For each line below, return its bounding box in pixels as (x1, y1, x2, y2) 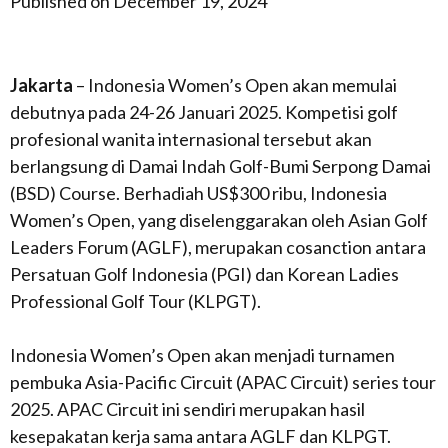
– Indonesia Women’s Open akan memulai (73, 74, 397, 96)
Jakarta (10, 74, 73, 96)
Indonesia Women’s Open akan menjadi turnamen (10, 344, 395, 366)
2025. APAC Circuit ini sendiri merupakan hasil (10, 398, 365, 420)
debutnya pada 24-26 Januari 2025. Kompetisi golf (10, 101, 398, 123)
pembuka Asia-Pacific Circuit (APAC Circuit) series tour (10, 371, 436, 393)
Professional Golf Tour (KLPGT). (10, 290, 261, 312)
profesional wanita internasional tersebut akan (10, 128, 372, 150)
